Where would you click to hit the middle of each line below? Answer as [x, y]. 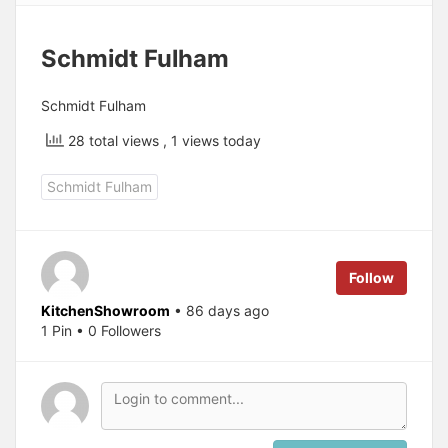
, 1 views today [212, 141]
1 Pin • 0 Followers [101, 331]
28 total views [113, 141]
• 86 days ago [221, 311]
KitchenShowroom [105, 311]
